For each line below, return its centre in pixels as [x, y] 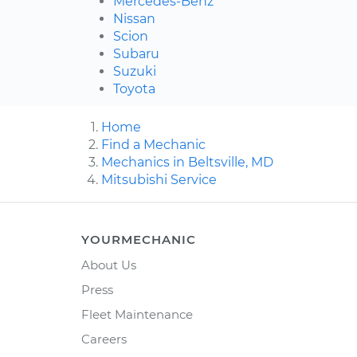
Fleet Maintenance [137, 315]
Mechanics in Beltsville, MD [187, 163]
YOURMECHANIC [139, 240]
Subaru [136, 54]
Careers [104, 339]
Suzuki [135, 72]
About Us [109, 265]
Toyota [134, 89]
